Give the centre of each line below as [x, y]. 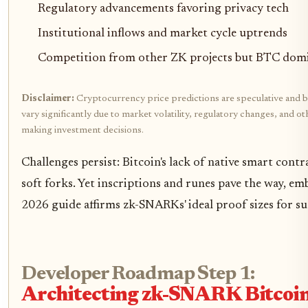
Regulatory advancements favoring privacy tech [163, 9]
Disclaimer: [48, 99]
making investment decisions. [82, 130]
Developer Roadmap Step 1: [138, 274]
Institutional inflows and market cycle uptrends [163, 33]
